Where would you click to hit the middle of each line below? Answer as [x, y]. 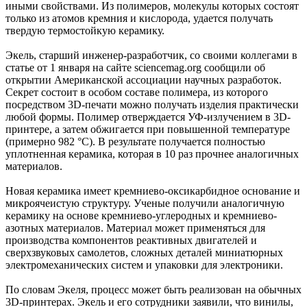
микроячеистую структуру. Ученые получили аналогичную [145, 203]
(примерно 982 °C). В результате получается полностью [135, 141]
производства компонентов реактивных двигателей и [131, 240]
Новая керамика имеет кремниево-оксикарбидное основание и [153, 191]
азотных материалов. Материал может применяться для [135, 228]
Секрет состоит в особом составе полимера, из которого [137, 92]
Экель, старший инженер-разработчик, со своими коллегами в [151, 55]
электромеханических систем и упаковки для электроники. [144, 265]
